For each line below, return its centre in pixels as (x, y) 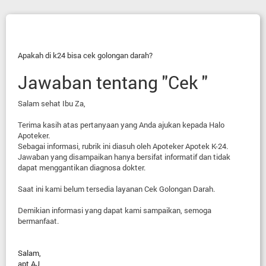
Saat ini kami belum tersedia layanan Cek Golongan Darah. (116, 189)
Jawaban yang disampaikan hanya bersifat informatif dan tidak (124, 157)
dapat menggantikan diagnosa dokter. (82, 167)
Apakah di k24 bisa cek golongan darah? (85, 55)
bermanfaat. (38, 221)
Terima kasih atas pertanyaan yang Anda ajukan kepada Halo (121, 125)
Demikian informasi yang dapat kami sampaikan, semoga (115, 210)
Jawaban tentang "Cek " (113, 82)
